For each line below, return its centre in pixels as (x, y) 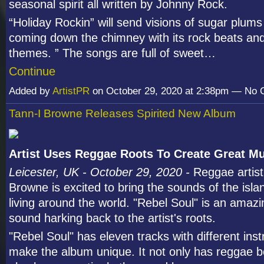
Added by (31, 91)
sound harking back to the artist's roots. (112, 218)
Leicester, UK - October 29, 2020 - (101, 172)
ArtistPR (71, 91)
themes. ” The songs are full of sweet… (112, 53)
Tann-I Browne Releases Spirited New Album (122, 114)
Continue (32, 72)
